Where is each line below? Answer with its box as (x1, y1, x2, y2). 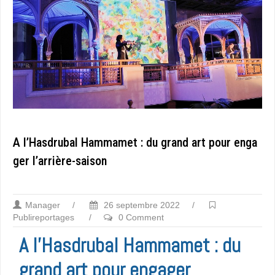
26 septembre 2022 (101, 200, 180, 211)
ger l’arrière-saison (13, 153, 107, 169)
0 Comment (118, 212, 164, 223)
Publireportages (13, 212, 74, 223)
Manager (25, 200, 60, 211)
